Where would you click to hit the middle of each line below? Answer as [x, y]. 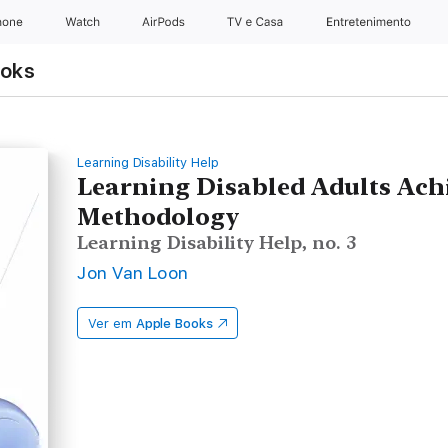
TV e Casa [257, 22]
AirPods [165, 22]
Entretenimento [370, 22]
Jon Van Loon [133, 272]
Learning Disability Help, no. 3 [217, 242]
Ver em [110, 323]
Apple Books [174, 323]
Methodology [159, 216]
